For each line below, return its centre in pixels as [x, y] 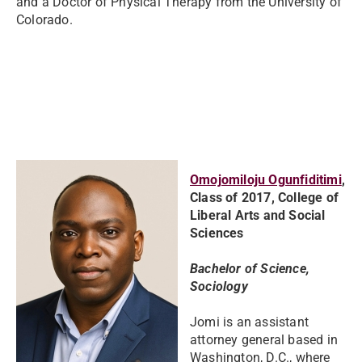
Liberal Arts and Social [258, 215]
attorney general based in [264, 340]
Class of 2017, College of [264, 198]
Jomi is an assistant [249, 322]
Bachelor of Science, [250, 269]
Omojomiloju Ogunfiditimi [266, 180]
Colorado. [44, 20]
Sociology [219, 286]
